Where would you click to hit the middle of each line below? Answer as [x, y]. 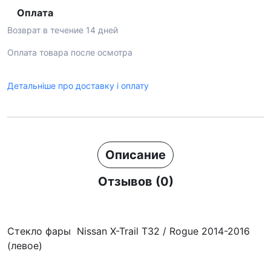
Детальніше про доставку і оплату [78, 86]
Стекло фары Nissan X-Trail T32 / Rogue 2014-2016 [129, 231]
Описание [135, 155]
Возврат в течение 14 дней [63, 30]
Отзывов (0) [135, 181]
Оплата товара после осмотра [70, 52]
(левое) [25, 246]
